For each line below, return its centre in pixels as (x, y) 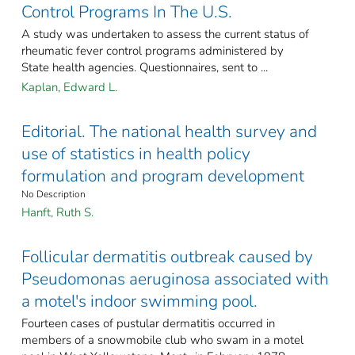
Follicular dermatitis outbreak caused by (167, 257)
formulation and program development (163, 176)
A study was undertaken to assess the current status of (165, 34)
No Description (53, 195)
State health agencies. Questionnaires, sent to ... (145, 68)
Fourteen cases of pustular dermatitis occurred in (148, 324)
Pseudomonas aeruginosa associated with (175, 279)
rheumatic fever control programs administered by (153, 51)
